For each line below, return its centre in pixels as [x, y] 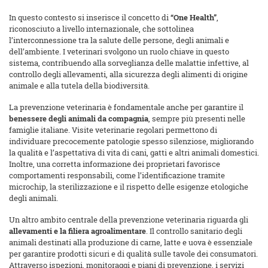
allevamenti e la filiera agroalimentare [77, 231]
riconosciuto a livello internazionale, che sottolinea [101, 29]
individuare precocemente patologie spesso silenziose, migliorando [131, 141]
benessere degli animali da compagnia [79, 119]
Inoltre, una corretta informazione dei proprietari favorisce [115, 164]
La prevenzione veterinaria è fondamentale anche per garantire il [126, 107]
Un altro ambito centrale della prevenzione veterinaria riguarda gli [129, 220]
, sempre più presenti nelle [197, 119]
